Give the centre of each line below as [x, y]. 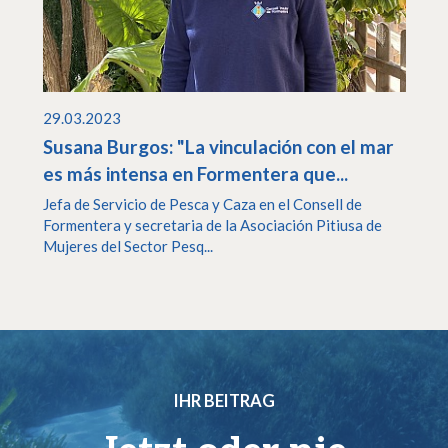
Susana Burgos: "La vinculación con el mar [218, 146]
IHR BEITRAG [224, 400]
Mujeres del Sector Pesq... [127, 246]
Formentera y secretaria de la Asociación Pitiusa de [212, 225]
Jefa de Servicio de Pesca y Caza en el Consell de [202, 204]
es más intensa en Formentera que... [195, 173]
